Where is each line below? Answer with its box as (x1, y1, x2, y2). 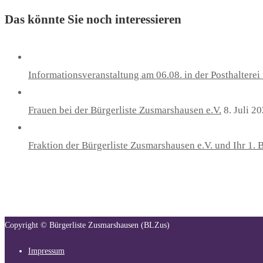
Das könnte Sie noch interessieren (5, 12, 181, 27)
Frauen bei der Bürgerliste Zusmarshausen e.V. (28, 104, 221, 116)
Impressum (28, 247, 65, 256)
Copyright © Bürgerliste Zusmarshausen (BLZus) (5, 221, 170, 230)
